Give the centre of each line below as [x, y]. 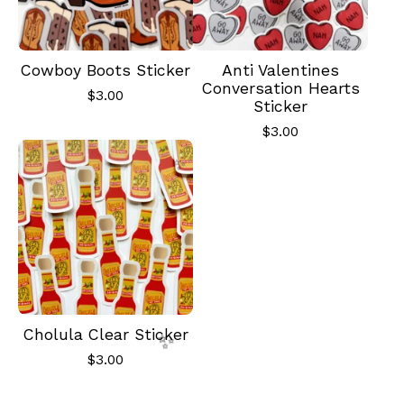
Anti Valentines [280, 70]
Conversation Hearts [280, 88]
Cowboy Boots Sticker [106, 70]
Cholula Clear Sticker [106, 335]
